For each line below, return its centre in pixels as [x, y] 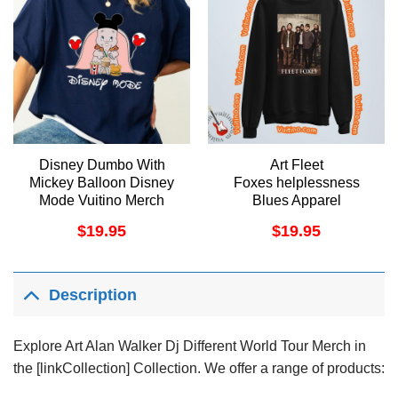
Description [93, 295]
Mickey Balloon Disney [102, 182]
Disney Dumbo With [102, 164]
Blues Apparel [296, 200]
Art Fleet [296, 164]
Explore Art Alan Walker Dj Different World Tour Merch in [190, 346]
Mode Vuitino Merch [102, 200]
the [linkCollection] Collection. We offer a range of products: [199, 368]
